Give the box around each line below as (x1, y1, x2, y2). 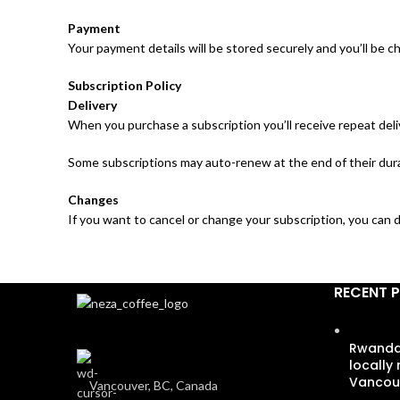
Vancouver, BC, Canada (89, 377, 218, 393)
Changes (68, 192, 119, 208)
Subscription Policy (68, 78, 181, 94)
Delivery (68, 97, 117, 113)
